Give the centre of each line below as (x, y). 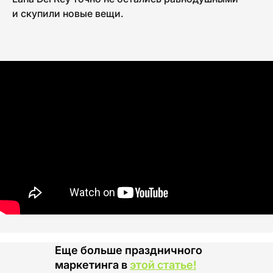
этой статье (161, 264)
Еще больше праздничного (129, 250)
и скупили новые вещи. (68, 13)
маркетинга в (92, 264)
